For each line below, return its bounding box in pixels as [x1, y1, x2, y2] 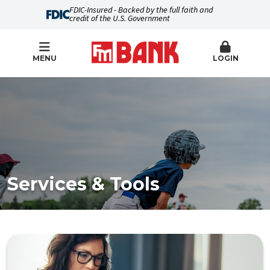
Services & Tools [7, 173, 160, 195]
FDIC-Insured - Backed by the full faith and [69, 4, 213, 16]
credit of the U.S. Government [69, 13, 170, 25]
